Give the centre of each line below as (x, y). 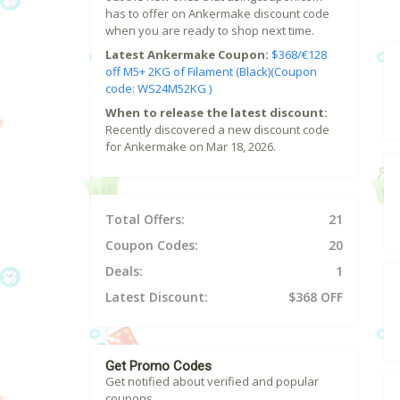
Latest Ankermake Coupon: (187, 55)
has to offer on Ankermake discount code (217, 14)
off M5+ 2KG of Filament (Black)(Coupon (211, 72)
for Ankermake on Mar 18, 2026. (191, 147)
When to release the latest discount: (217, 113)
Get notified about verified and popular (212, 382)
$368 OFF (315, 297)
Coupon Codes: (152, 246)
